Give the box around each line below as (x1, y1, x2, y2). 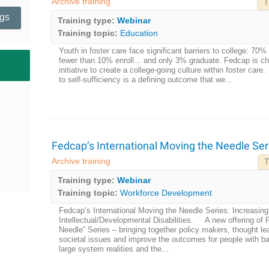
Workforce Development (119, 188, 212, 198)
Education (119, 28, 158, 38)
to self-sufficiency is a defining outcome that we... (58, 76, 232, 84)
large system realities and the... (58, 245, 169, 253)
